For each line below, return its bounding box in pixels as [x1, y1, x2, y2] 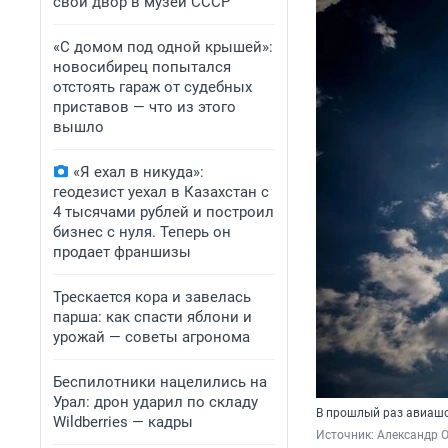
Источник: [316, 428, 377, 443]
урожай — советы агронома [53, 328, 250, 346]
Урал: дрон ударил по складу [53, 393, 258, 411]
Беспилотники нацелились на [53, 373, 267, 391]
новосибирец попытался [53, 58, 231, 76]
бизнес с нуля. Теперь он [53, 223, 231, 241]
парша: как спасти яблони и [53, 308, 252, 326]
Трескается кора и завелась [53, 288, 251, 306]
